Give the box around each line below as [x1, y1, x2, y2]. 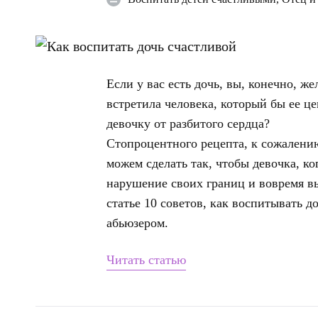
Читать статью [106, 253, 186, 268]
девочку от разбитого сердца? [106, 116, 270, 131]
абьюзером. [106, 216, 168, 231]
